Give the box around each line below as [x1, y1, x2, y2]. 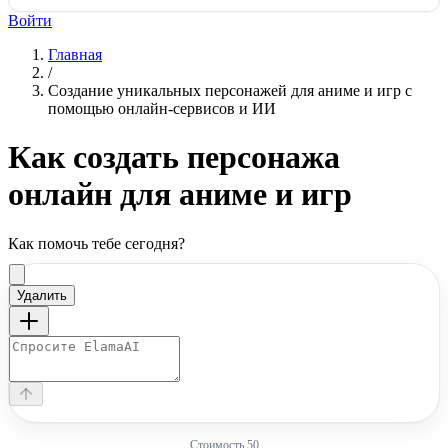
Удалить [17, 287, 67, 303]
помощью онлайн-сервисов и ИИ [48, 100, 276, 117]
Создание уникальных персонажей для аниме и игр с [48, 82, 412, 99]
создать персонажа [73, 139, 340, 176]
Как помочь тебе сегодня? [8, 234, 185, 252]
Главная [48, 46, 102, 63]
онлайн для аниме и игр [8, 176, 352, 213]
